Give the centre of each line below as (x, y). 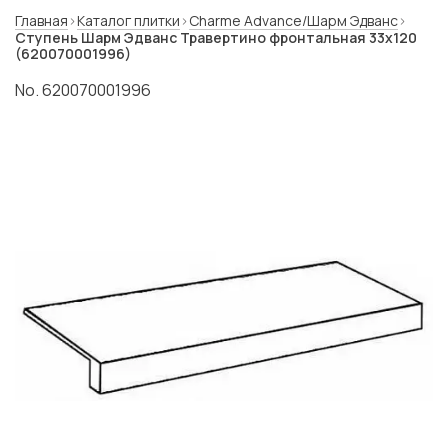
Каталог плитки (128, 20)
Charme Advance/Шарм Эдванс (293, 20)
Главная (41, 20)
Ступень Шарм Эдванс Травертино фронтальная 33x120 (216, 37)
